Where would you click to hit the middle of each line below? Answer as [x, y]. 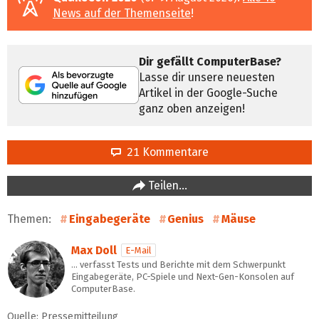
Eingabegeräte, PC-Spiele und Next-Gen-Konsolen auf [183, 276]
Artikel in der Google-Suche [208, 93]
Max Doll [94, 250]
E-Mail [138, 250]
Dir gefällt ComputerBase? [210, 61]
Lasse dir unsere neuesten [207, 77]
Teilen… [166, 185]
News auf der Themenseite [122, 13]
